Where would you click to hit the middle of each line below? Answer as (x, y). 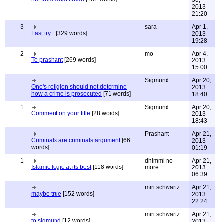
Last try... (43, 33)
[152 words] (78, 194)
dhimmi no (159, 161)
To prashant (47, 60)
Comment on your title (61, 113)
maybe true (46, 194)
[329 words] (71, 33)
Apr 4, (200, 54)
